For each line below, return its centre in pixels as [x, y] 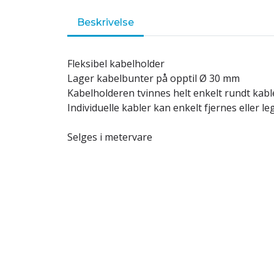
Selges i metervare [110, 137]
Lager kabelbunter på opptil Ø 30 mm [154, 78]
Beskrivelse [106, 22]
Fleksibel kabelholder [116, 64]
